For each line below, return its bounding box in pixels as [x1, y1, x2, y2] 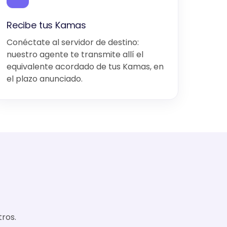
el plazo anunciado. [7, 73, 83, 85]
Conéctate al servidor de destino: [7, 36, 139, 48]
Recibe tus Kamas [7, 19, 87, 31]
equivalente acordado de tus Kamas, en [7, 61, 164, 72]
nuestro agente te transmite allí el [7, 49, 143, 60]
